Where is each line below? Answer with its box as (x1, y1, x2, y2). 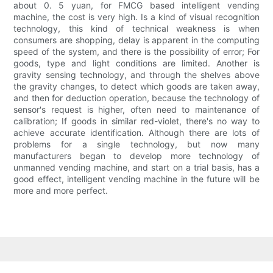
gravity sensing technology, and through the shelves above (13, 69, 260, 80)
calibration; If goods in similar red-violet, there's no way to (13, 116, 260, 127)
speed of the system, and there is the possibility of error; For (13, 46, 260, 57)
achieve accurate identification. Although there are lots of (13, 127, 260, 138)
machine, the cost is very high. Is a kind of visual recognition (13, 12, 260, 23)
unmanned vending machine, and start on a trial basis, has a (13, 162, 260, 173)
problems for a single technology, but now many (13, 139, 260, 150)
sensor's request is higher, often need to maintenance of (13, 104, 260, 115)
